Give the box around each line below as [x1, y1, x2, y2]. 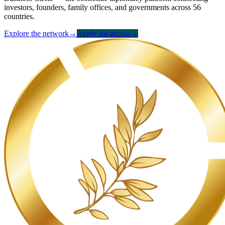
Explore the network [4, 29, 69, 38]
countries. [4, 12, 35, 21]
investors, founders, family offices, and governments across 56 [4, 3, 201, 12]
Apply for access [77, 29, 130, 38]
